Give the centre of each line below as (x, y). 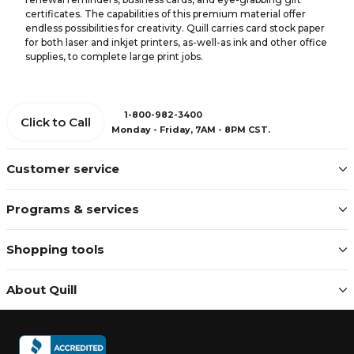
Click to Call (56, 122)
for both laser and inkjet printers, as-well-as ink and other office (176, 42)
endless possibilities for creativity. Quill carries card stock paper (175, 28)
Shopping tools (55, 249)
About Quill (41, 290)
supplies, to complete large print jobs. (114, 56)
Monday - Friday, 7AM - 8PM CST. (191, 129)
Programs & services (73, 209)
